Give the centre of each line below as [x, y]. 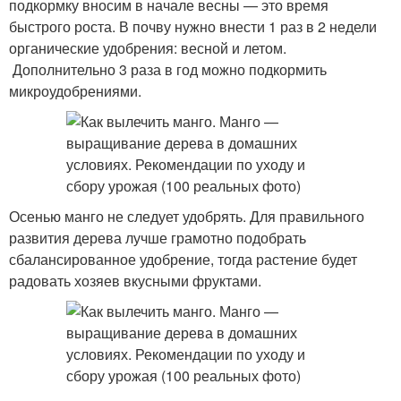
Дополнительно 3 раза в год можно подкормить [168, 69]
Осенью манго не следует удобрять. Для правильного [187, 216]
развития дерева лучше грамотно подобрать [158, 238]
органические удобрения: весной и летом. [148, 48]
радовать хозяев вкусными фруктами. [135, 281]
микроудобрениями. [75, 91]
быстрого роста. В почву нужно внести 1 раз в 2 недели [193, 26]
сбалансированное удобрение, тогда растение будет [183, 259]
